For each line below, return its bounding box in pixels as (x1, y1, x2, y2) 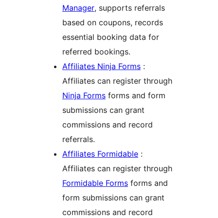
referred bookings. (62, 47, 130, 57)
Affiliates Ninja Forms (62, 61, 141, 72)
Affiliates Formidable (62, 149, 138, 159)
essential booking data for (62, 32, 159, 42)
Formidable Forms (62, 178, 128, 188)
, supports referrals (94, 3, 165, 13)
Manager (62, 3, 94, 13)
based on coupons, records (62, 18, 163, 28)
